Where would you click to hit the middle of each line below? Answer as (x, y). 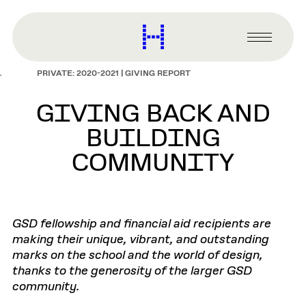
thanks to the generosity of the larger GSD (132, 271)
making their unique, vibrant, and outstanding (141, 240)
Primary (269, 44)
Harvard (186, 30)
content (23, 14)
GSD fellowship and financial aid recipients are (142, 224)
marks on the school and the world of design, (138, 255)
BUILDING (153, 139)
